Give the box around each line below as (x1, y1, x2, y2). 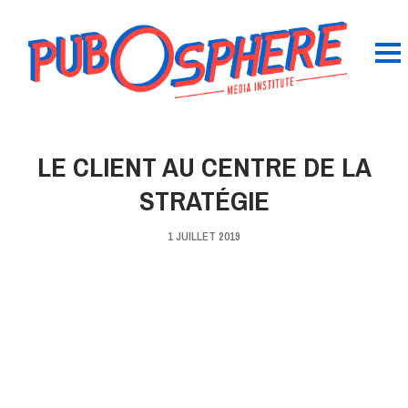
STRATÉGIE (138, 181, 270, 219)
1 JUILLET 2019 (168, 228, 240, 244)
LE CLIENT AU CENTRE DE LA (36, 148, 372, 185)
